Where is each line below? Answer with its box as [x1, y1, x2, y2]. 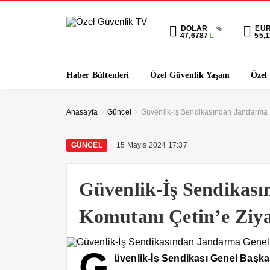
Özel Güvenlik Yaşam [149, 71, 230, 80]
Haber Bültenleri [66, 71, 130, 80]
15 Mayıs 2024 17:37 [116, 141, 187, 149]
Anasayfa [66, 108, 98, 116]
